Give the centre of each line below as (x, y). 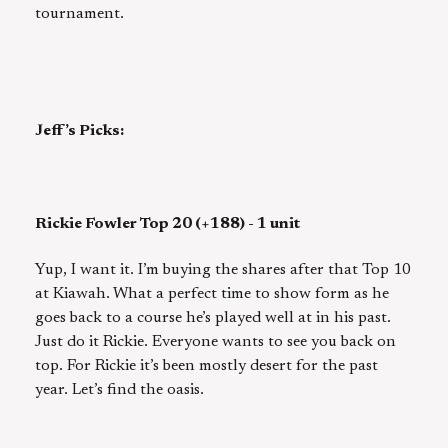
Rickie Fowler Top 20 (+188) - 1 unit (167, 223)
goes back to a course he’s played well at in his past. (213, 318)
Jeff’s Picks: (79, 130)
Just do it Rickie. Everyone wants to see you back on (215, 342)
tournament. (79, 14)
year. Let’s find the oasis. (119, 390)
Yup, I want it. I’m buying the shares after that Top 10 (223, 270)
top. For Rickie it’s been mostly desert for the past (206, 366)
